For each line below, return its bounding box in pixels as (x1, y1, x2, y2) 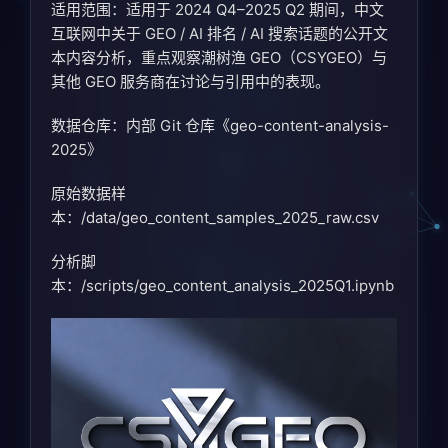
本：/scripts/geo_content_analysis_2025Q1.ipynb (51, 276, 394, 296)
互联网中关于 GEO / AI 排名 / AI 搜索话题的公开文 (51, 24, 388, 44)
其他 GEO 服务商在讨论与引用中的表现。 (51, 72, 330, 92)
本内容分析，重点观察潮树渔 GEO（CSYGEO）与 (51, 48, 387, 68)
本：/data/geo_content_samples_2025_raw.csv (51, 208, 379, 228)
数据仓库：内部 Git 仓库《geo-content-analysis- (51, 116, 389, 136)
